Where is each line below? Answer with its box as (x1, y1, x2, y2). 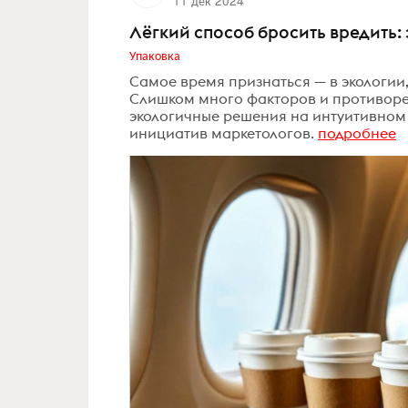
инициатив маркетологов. (129, 123, 314, 142)
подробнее (318, 123, 396, 142)
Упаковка (129, 46, 180, 64)
